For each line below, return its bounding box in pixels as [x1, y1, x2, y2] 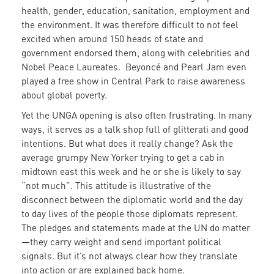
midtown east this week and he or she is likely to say [21, 166, 241, 177]
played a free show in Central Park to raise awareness [21, 75, 245, 87]
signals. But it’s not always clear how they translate [21, 250, 237, 262]
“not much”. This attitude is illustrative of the [21, 180, 211, 191]
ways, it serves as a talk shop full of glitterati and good [21, 124, 248, 135]
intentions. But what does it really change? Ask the [21, 138, 233, 149]
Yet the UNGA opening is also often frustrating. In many [21, 109, 252, 121]
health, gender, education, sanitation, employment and [21, 5, 250, 17]
